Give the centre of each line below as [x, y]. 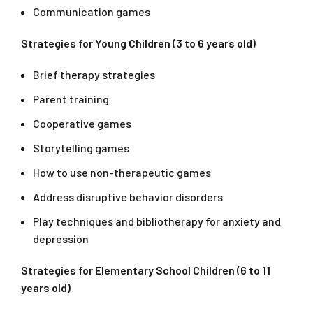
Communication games [92, 12]
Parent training [71, 99]
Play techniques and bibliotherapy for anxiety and [157, 221]
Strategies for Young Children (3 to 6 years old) [138, 43]
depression [61, 239]
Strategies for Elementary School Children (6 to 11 [146, 270]
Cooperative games [82, 124]
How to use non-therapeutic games [122, 173]
